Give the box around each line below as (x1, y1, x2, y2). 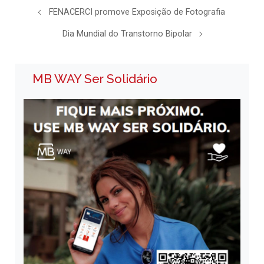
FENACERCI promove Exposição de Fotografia (48, 7, 225, 18)
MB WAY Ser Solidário (32, 71, 157, 87)
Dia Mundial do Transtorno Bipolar (62, 29, 193, 39)
